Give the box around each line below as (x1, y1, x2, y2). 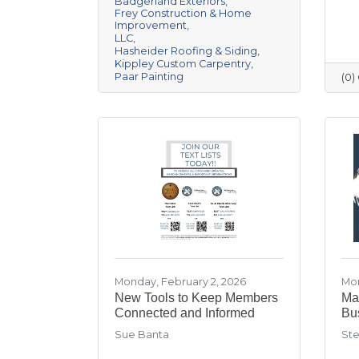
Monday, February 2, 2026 (115, 275, 246, 288)
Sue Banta (115, 328, 169, 341)
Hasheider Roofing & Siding (115, 44, 257, 57)
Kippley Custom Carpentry (115, 57, 251, 70)
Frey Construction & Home (115, 6, 252, 19)
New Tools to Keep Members (115, 290, 278, 305)
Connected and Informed (115, 305, 255, 320)
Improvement (115, 18, 187, 31)
